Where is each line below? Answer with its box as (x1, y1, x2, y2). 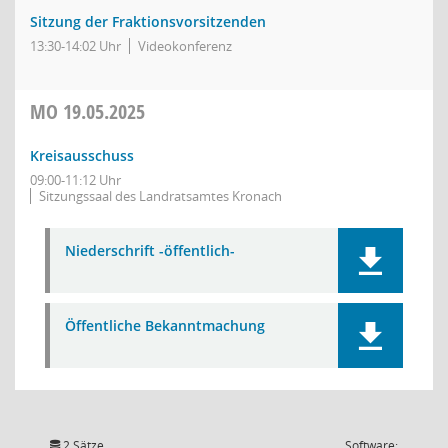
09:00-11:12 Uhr (30, 171, 121, 189)
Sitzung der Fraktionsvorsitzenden (30, 12, 266, 31)
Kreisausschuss (30, 146, 134, 165)
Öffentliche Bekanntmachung (65, 316, 265, 335)
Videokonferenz (138, 37, 232, 55)
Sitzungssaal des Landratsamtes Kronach (39, 187, 282, 205)
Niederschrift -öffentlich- (65, 241, 235, 260)
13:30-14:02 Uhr (30, 37, 121, 55)
